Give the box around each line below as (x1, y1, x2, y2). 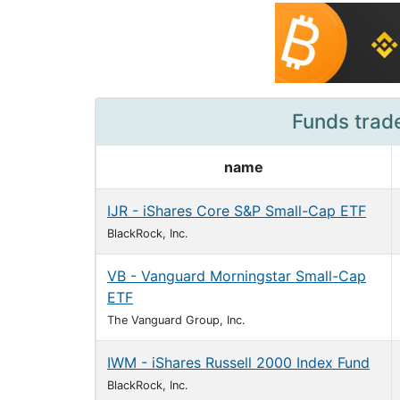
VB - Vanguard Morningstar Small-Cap (107, 267, 366, 285)
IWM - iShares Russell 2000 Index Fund (107, 354, 370, 371)
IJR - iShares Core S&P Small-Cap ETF (107, 202, 366, 220)
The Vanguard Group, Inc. (107, 313, 246, 327)
